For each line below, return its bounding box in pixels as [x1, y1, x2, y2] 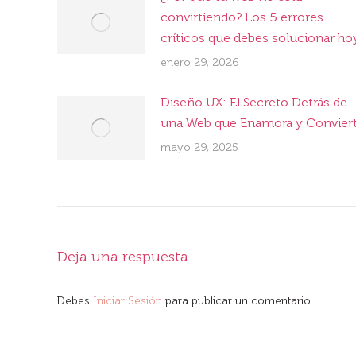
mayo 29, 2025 [161, 140, 238, 154]
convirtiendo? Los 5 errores [161, 9, 323, 25]
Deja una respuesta [57, 247, 188, 265]
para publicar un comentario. [165, 293, 313, 308]
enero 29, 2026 [161, 55, 239, 69]
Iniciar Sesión [93, 293, 165, 308]
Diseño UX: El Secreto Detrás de [161, 94, 347, 110]
